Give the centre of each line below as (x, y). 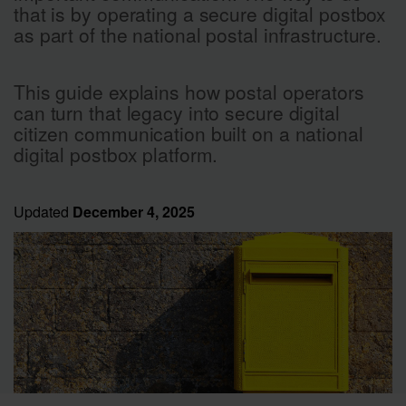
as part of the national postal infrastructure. (198, 34)
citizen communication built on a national (188, 133)
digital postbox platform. (116, 154)
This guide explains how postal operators (189, 92)
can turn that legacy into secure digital (177, 112)
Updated (43, 212)
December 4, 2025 (134, 212)
